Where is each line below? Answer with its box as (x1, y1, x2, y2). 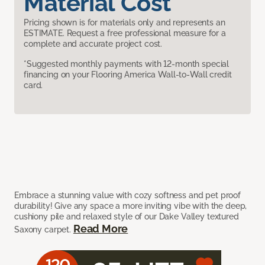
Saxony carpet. (14, 225, 73, 235)
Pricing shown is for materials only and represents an (24, 18, 225, 28)
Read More (73, 222, 128, 235)
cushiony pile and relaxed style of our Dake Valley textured (14, 212, 239, 222)
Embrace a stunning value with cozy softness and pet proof (14, 190, 241, 201)
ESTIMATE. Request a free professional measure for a (24, 28, 226, 38)
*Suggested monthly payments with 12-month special (24, 59, 230, 69)
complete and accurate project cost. (24, 39, 163, 49)
